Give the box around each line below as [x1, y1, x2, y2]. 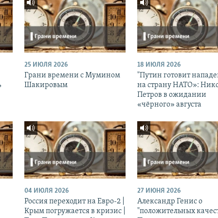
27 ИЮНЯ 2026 [137, 187, 181, 195]
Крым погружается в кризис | [24, 207, 126, 215]
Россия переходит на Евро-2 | [24, 197, 125, 205]
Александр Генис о [137, 197, 202, 205]
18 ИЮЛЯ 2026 [137, 61, 181, 69]
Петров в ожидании [137, 91, 206, 99]
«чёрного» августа [137, 101, 201, 109]
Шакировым [24, 81, 68, 90]
